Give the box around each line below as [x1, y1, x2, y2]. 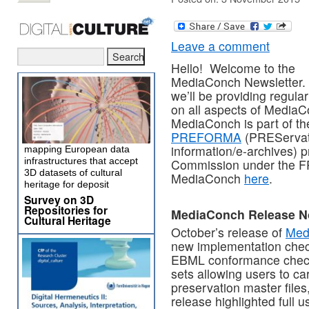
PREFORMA [171, 128, 241, 146]
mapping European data [24, 143, 130, 154]
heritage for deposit [24, 179, 109, 190]
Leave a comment [171, 37, 270, 55]
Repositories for [24, 202, 108, 218]
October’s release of [171, 223, 286, 241]
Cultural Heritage [24, 212, 111, 228]
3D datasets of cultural [24, 167, 122, 178]
